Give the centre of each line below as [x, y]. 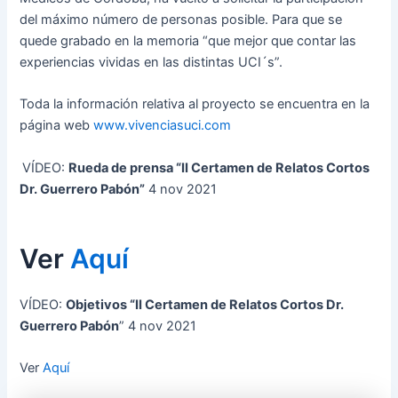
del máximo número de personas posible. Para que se [181, 20]
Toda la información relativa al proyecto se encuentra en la [195, 104]
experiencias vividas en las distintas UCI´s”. [151, 63]
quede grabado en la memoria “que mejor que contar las [188, 41]
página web [57, 126]
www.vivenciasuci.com [163, 126]
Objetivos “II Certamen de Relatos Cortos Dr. [205, 304]
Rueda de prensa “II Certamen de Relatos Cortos [219, 167]
